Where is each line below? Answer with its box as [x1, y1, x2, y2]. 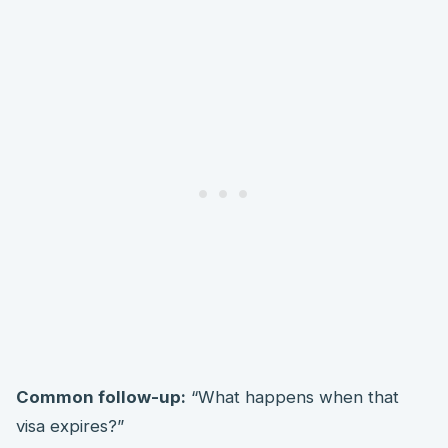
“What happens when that [186, 387, 399, 408]
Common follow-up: [16, 387, 186, 408]
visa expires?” [16, 416, 124, 437]
